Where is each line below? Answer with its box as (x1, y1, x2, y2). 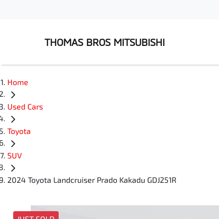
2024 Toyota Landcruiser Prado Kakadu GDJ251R (7, 175, 176, 185)
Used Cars (7, 102, 43, 111)
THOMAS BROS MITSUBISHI (44, 36, 165, 48)
